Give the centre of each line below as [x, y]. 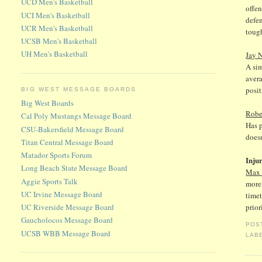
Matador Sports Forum [57, 155]
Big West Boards [48, 103]
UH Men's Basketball [55, 54]
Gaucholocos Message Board [67, 220]
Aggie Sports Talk [50, 181]
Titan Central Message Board [68, 142]
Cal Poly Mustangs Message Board [77, 116]
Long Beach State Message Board [75, 168]
